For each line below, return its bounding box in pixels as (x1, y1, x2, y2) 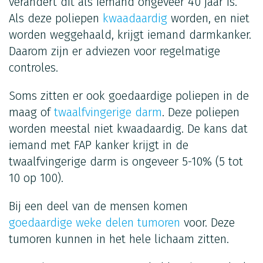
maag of (9, 104, 54, 119)
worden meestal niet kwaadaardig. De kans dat (9, 121, 248, 136)
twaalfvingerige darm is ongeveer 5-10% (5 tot (9, 154, 243, 168)
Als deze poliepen (9, 11, 103, 25)
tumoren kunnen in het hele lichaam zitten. (9, 231, 229, 246)
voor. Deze (180, 215, 235, 230)
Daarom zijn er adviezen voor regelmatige (9, 43, 220, 58)
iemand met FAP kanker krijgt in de (9, 137, 188, 152)
